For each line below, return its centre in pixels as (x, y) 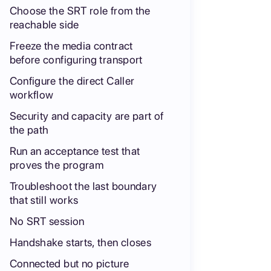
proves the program (57, 165)
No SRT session (47, 221)
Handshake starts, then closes (80, 242)
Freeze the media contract (71, 46)
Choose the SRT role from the (80, 11)
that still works (44, 200)
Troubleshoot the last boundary (83, 186)
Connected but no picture (69, 263)
